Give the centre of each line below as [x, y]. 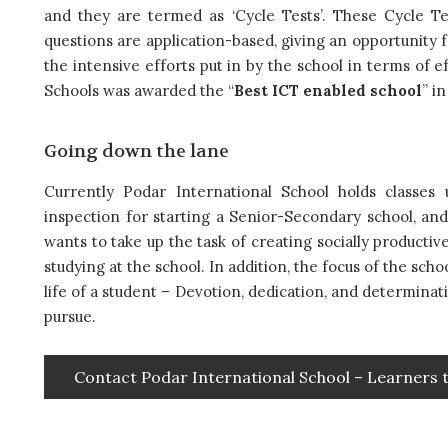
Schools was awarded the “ [139, 90]
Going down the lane [136, 151]
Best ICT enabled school [328, 90]
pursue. [70, 316]
